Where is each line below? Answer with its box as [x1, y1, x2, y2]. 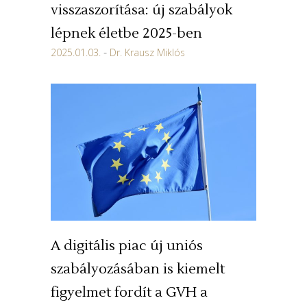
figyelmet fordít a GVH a [51, 284, 208, 302]
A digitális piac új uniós [51, 237, 203, 256]
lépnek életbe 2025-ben [51, 25, 202, 43]
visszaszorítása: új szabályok [51, 1, 232, 20]
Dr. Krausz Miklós [110, 46, 185, 60]
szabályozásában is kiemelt [51, 260, 225, 279]
